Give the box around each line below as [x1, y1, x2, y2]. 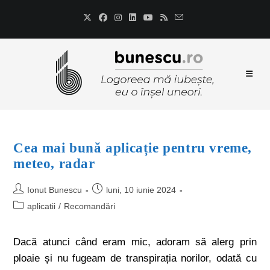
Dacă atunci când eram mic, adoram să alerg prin [13, 236, 257, 248]
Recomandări [64, 201, 116, 211]
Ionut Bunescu [27, 185, 83, 195]
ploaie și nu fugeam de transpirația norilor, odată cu [13, 253, 257, 264]
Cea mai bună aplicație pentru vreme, [13, 140, 253, 155]
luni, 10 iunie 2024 [106, 185, 177, 195]
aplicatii [27, 201, 56, 211]
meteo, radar [13, 156, 95, 171]
